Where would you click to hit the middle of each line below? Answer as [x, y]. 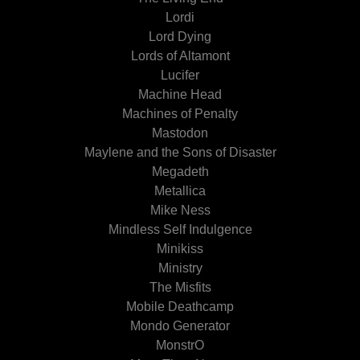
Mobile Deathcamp [180, 307]
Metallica [180, 191]
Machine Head [180, 94]
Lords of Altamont [180, 56]
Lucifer [180, 75]
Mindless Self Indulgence [180, 229]
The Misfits [180, 287]
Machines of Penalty [180, 114]
